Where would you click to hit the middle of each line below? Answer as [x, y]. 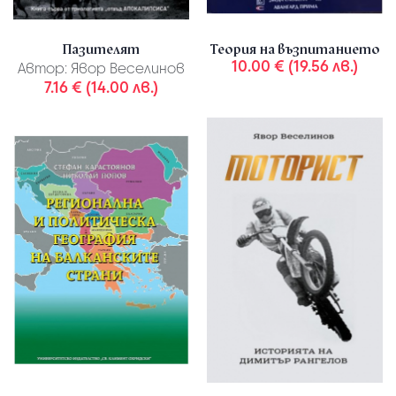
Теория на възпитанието [295, 49]
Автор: [42, 68]
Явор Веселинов [126, 68]
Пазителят [101, 49]
